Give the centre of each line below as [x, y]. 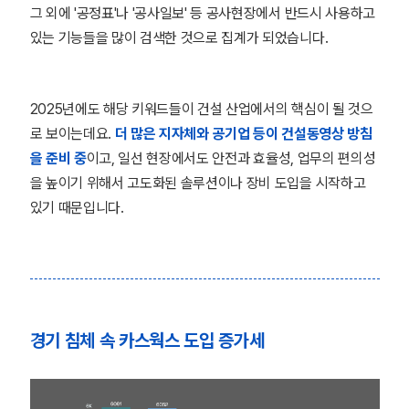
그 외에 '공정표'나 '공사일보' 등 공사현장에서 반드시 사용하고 [202, 13]
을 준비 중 [58, 158]
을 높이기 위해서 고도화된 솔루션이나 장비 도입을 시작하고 [198, 183]
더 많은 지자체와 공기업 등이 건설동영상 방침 [243, 134]
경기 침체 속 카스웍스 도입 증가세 [147, 341]
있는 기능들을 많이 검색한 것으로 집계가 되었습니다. [179, 38]
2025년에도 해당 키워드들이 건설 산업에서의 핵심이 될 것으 [201, 109]
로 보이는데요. [72, 134]
